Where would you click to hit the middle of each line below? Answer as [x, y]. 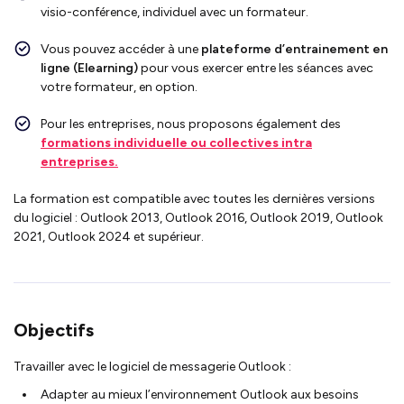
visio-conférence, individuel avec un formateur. [174, 12]
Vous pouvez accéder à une [121, 49]
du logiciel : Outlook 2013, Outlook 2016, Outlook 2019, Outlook [198, 217]
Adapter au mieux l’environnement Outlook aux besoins [200, 394]
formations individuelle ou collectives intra [176, 142]
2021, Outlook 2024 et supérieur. [109, 236]
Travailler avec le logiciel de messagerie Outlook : [152, 366]
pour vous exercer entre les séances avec [257, 68]
